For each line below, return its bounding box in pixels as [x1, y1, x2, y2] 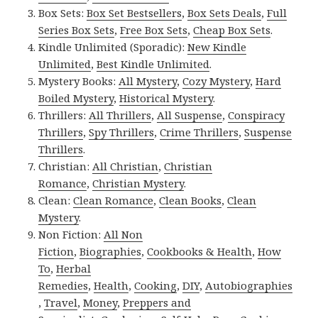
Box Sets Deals [187, 5, 262, 20]
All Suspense [157, 107, 223, 122]
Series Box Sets [38, 22, 115, 37]
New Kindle [187, 39, 247, 54]
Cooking [134, 278, 177, 292]
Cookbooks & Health [147, 243, 253, 258]
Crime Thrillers [160, 124, 239, 139]
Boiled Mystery [38, 90, 114, 105]
